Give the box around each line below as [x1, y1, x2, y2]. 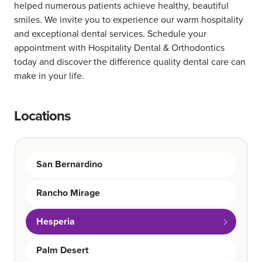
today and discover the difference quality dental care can [14, 54, 246, 68]
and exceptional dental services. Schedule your [14, 26, 206, 40]
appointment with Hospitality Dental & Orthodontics [14, 40, 225, 54]
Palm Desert [36, 243, 88, 257]
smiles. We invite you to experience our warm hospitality [14, 12, 243, 26]
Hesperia [36, 214, 75, 228]
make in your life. [14, 68, 87, 82]
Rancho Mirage [36, 185, 100, 199]
